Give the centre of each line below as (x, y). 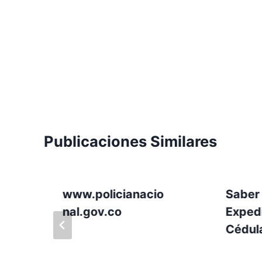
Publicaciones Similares (130, 141)
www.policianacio (113, 194)
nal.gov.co (92, 211)
